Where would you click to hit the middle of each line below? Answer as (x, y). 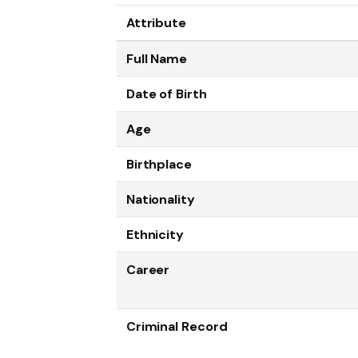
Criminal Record (177, 327)
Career (148, 270)
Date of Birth (167, 94)
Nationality (161, 200)
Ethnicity (155, 235)
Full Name (157, 59)
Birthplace (159, 165)
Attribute (156, 23)
